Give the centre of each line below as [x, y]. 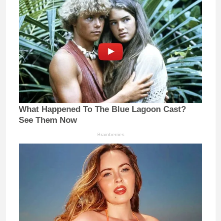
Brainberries [110, 134]
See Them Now [48, 120]
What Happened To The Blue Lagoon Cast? [102, 109]
